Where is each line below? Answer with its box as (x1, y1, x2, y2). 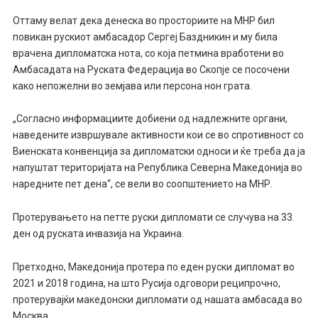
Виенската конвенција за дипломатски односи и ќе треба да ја (12, 146, 305, 158)
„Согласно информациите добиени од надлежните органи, (12, 113, 287, 125)
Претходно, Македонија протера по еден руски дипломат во (12, 261, 295, 273)
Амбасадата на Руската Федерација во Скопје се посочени (12, 63, 290, 75)
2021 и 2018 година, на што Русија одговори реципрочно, (12, 278, 280, 290)
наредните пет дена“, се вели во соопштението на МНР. (12, 178, 273, 190)
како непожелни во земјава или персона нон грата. (12, 79, 252, 92)
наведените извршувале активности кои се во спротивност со (12, 129, 304, 141)
